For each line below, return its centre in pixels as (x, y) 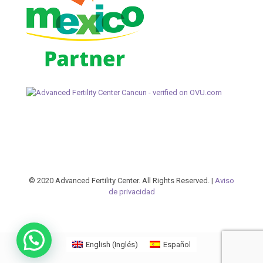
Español (177, 244)
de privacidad (131, 191)
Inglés (125, 244)
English (98, 244)
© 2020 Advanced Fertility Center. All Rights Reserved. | (122, 180)
